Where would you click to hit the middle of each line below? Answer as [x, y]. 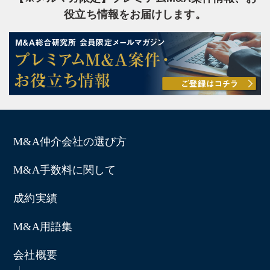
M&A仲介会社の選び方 [70, 141]
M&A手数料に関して [65, 170]
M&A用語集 [43, 226]
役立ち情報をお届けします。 [135, 14]
